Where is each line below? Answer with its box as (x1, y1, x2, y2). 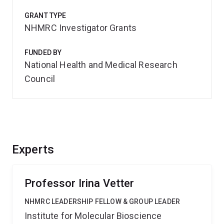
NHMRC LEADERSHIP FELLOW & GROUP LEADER (24, 197, 180, 205)
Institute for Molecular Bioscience (24, 210, 162, 221)
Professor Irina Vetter (24, 177, 134, 189)
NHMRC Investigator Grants (24, 22, 136, 33)
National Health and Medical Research (24, 59, 177, 70)
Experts (12, 142, 54, 156)
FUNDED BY (24, 48, 62, 56)
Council (24, 73, 55, 84)
